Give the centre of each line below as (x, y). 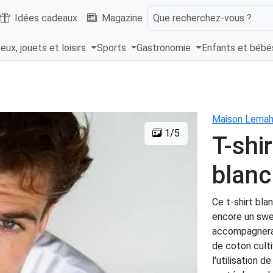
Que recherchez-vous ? (202, 18)
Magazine (122, 18)
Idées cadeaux (46, 18)
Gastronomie (165, 48)
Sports (112, 48)
